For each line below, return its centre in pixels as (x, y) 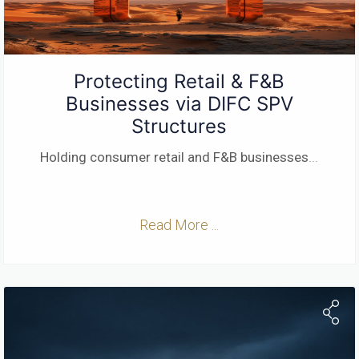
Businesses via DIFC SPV (179, 103)
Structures (179, 126)
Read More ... (179, 224)
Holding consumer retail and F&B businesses (175, 157)
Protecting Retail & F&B (179, 81)
